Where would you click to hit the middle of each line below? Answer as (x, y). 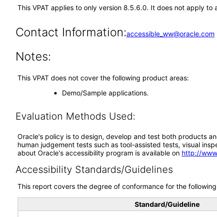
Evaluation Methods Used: (75, 116)
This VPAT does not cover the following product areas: (103, 78)
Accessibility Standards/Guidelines (94, 170)
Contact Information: (71, 32)
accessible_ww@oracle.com (170, 34)
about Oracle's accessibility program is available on (100, 153)
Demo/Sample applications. (105, 93)
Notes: (33, 56)
